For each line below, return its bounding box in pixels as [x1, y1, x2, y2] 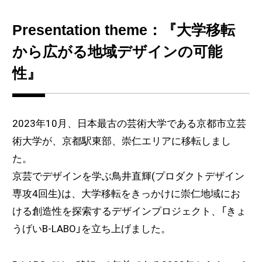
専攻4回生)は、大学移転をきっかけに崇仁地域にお [12, 188, 240, 200]
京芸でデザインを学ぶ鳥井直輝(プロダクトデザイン [12, 170, 244, 182]
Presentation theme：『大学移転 [12, 21, 235, 38]
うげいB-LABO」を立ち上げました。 [12, 223, 171, 235]
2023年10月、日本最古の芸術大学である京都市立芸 [12, 118, 246, 130]
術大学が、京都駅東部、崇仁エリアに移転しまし [12, 135, 231, 147]
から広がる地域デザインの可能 [12, 43, 222, 60]
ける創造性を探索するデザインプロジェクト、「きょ [12, 205, 246, 218]
